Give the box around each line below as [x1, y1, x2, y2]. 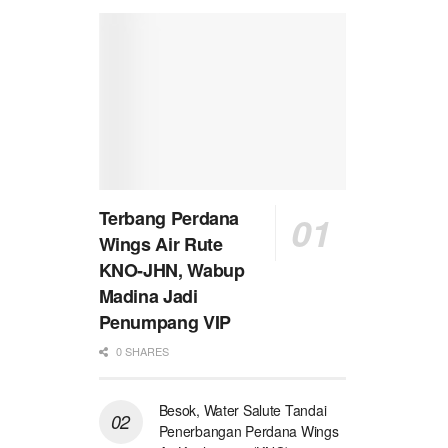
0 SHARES [112, 343, 169, 360]
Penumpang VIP [98, 309, 231, 336]
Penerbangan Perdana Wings [158, 421, 339, 442]
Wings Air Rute [98, 231, 223, 258]
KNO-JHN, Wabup [98, 257, 245, 284]
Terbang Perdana [98, 205, 240, 232]
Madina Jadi [98, 283, 198, 310]
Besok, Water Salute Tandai [158, 400, 327, 421]
